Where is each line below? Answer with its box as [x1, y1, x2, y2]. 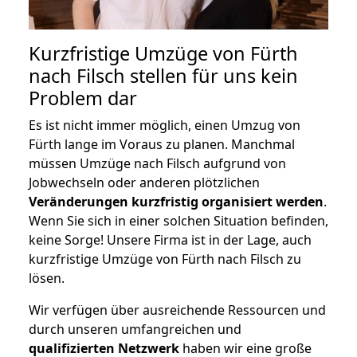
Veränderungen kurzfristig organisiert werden [29, 192, 324, 210]
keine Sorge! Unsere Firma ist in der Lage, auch [29, 230, 312, 249]
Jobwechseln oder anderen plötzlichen [29, 173, 260, 191]
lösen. [29, 269, 65, 287]
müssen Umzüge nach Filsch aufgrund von [29, 154, 286, 172]
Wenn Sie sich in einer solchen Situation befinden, [29, 211, 328, 229]
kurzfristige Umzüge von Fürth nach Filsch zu [29, 249, 301, 268]
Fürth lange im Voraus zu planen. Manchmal [29, 135, 295, 153]
